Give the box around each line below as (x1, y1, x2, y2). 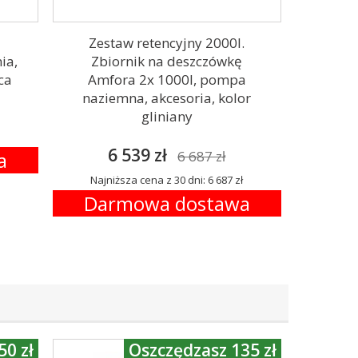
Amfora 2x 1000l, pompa (87, 70, 246, 89)
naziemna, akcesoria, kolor (82, 89, 252, 107)
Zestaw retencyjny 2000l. (89, 34, 245, 52)
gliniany (141, 107, 193, 125)
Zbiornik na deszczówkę (91, 52, 243, 70)
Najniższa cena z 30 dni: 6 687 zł (90, 173, 244, 187)
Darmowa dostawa (83, 190, 250, 217)
